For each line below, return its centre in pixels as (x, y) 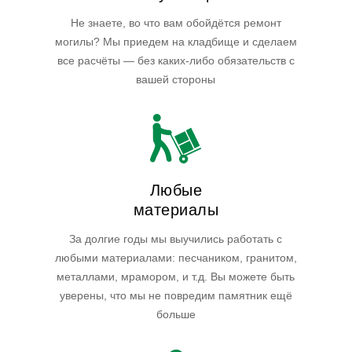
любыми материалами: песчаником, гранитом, (176, 258)
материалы (176, 210)
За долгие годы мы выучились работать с (176, 239)
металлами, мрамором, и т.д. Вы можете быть (176, 277)
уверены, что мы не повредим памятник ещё (176, 296)
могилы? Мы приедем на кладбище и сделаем (176, 42)
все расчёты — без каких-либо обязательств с (176, 61)
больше (176, 315)
